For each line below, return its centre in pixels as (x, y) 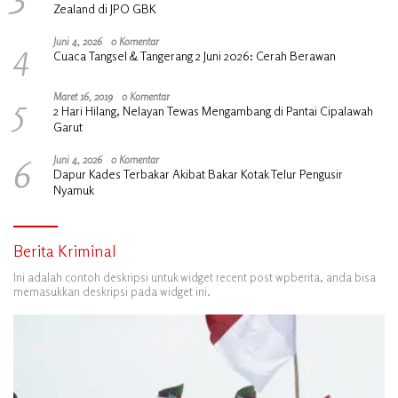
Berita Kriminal (65, 250)
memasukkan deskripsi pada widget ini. (112, 291)
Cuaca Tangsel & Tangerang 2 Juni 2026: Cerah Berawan (195, 55)
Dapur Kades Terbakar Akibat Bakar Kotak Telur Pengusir (198, 173)
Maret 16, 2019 (83, 96)
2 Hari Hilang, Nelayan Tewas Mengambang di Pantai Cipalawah (213, 110)
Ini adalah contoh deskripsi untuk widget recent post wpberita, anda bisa (195, 277)
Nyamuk (74, 189)
